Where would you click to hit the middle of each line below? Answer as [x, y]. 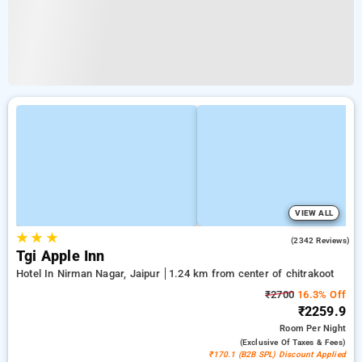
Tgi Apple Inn [61, 256]
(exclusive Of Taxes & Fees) [293, 342]
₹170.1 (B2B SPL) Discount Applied [277, 354]
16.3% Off [320, 295]
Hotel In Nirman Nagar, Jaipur [90, 274]
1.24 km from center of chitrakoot [251, 274]
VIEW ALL [314, 213]
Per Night [326, 328]
